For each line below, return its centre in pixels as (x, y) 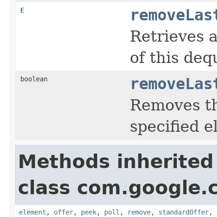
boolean (34, 79)
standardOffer (184, 212)
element (32, 212)
